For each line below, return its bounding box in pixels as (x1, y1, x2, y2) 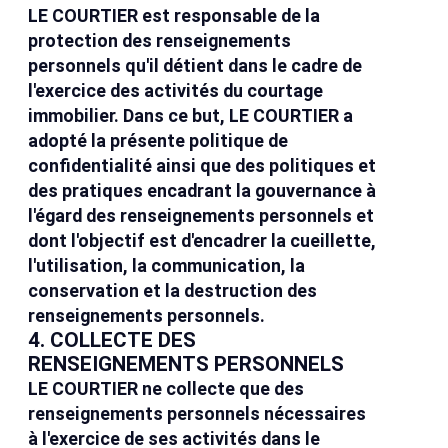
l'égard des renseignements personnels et (28, 205, 375, 227)
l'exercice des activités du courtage (28, 80, 324, 102)
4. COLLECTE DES (28, 328, 197, 353)
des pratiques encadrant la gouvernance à (28, 180, 377, 202)
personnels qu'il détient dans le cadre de (28, 55, 363, 77)
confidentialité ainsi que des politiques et (28, 155, 377, 177)
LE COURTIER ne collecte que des (28, 378, 305, 400)
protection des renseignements (28, 30, 292, 52)
